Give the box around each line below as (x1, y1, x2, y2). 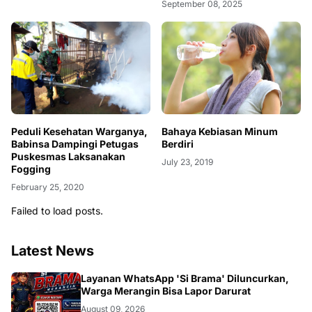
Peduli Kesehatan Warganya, (11, 125, 148, 137)
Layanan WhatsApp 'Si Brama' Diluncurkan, (81, 272, 289, 284)
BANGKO (10, 272, 20, 309)
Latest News (11, 242, 94, 259)
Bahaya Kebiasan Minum (162, 125, 278, 137)
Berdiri (162, 137, 194, 150)
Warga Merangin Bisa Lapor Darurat (81, 284, 251, 297)
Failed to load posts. (11, 204, 103, 217)
